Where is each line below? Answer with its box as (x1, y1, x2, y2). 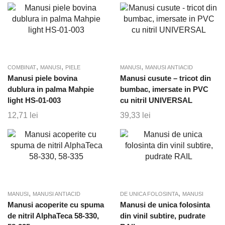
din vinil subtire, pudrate (120, 211, 205, 220)
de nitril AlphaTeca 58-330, (8, 211, 99, 220)
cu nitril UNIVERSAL (120, 96, 192, 104)
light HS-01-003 (8, 96, 61, 104)
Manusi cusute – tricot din (120, 74, 211, 82)
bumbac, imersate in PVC (120, 85, 208, 93)
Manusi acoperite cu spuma (8, 200, 104, 209)
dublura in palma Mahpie (8, 85, 94, 93)
